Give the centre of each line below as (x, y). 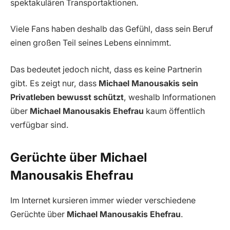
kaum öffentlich (174, 111)
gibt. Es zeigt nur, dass (54, 83)
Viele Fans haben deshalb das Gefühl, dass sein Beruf (112, 29)
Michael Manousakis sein (148, 83)
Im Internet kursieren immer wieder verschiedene (103, 200)
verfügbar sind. (40, 125)
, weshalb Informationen (170, 97)
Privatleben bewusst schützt (67, 97)
